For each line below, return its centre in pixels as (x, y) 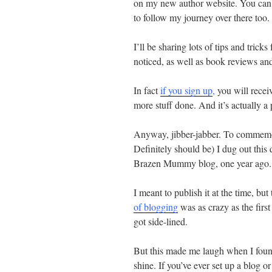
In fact (146, 90)
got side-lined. (161, 222)
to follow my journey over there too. (202, 18)
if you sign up (186, 90)
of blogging (156, 207)
